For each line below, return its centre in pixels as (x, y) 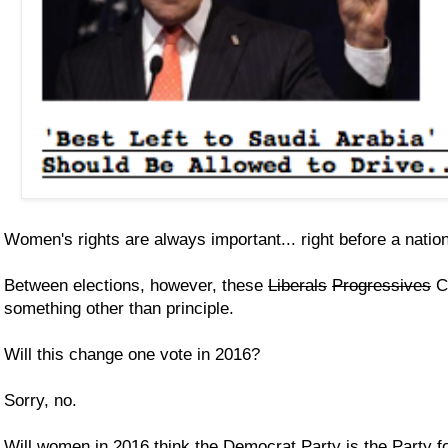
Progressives (381, 285)
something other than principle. (119, 308)
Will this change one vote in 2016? (134, 354)
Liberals (297, 285)
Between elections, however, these (136, 285)
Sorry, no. (40, 400)
